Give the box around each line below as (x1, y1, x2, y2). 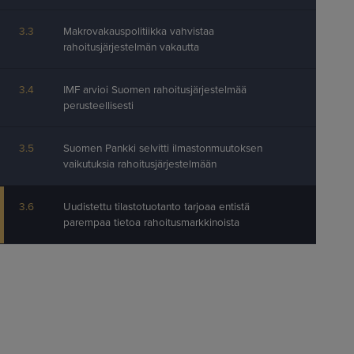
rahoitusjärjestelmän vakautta (63, 41, 199, 54)
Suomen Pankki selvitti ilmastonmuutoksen (63, 142, 262, 155)
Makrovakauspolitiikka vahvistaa (63, 25, 214, 38)
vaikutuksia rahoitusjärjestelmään (63, 158, 217, 171)
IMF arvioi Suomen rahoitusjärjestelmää (63, 84, 247, 96)
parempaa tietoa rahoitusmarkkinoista (63, 217, 239, 229)
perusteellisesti (63, 100, 134, 112)
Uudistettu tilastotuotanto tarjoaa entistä (63, 201, 250, 213)
